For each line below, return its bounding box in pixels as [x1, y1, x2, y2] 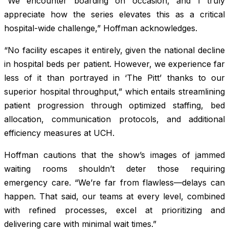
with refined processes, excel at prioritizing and [4, 205, 225, 216]
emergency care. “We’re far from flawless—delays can [4, 177, 225, 188]
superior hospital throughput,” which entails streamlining [4, 86, 225, 97]
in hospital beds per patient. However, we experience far [4, 59, 225, 70]
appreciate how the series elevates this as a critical [4, 9, 225, 20]
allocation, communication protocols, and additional [4, 114, 225, 125]
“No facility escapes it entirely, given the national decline [4, 45, 225, 56]
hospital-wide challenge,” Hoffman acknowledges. [4, 23, 197, 34]
